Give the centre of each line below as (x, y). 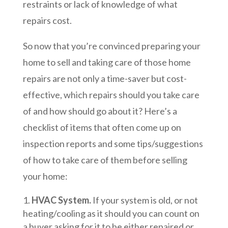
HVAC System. (61, 200)
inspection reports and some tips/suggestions (113, 144)
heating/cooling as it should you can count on (111, 213)
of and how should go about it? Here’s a (100, 111)
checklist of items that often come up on (102, 127)
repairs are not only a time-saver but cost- (105, 79)
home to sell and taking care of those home (107, 62)
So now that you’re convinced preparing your (111, 46)
